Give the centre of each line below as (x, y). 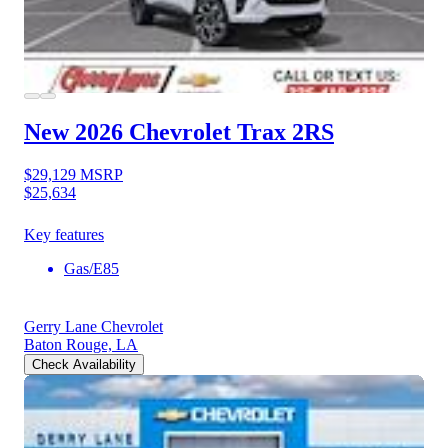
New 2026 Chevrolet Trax (155, 131)
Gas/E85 (91, 268)
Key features (64, 234)
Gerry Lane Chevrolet (93, 326)
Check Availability (84, 364)
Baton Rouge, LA (81, 344)
